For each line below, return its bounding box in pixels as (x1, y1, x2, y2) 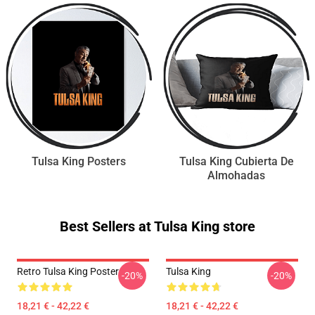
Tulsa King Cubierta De (179, 155, 294, 168)
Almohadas (207, 169, 265, 182)
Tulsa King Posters (32, 155, 126, 168)
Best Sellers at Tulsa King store (60, 218, 255, 235)
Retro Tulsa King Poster (17, 266, 119, 277)
